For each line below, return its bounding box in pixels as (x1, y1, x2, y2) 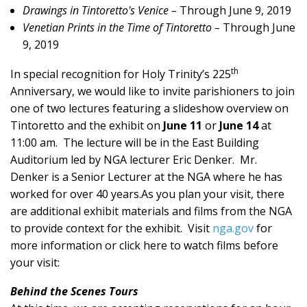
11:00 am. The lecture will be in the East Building (10, 134, 259, 150)
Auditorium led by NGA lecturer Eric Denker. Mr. (10, 151, 257, 167)
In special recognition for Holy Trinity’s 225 (10, 66, 231, 82)
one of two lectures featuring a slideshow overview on (10, 100, 288, 116)
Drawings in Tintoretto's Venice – (22, 2, 180, 18)
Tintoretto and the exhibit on (10, 117, 163, 133)
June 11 (163, 117, 202, 133)
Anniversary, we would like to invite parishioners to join (10, 83, 295, 99)
